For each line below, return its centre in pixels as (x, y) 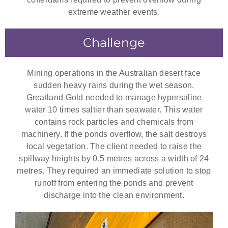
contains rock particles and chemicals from (114, 122)
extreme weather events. (114, 12)
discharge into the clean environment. (114, 195)
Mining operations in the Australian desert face (114, 73)
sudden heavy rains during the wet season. (114, 85)
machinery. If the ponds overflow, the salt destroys (114, 134)
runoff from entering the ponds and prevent (114, 183)
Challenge (114, 42)
